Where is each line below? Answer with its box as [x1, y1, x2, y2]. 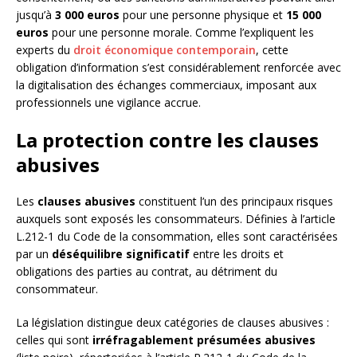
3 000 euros [55, 7, 120, 23]
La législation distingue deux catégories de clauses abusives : [16, 315, 329, 331]
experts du [16, 42, 73, 58]
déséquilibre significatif [52, 246, 190, 262]
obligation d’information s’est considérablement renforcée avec [16, 60, 341, 76]
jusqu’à [16, 7, 55, 23]
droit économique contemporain [73, 42, 256, 58]
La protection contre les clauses [16, 127, 319, 154]
